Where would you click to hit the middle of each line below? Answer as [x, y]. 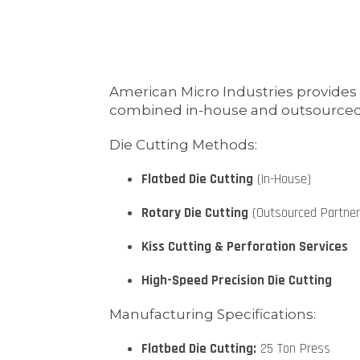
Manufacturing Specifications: [212, 315]
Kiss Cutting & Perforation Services [244, 247]
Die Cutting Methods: [183, 145]
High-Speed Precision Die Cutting [236, 281]
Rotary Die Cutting [194, 213]
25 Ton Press [293, 349]
